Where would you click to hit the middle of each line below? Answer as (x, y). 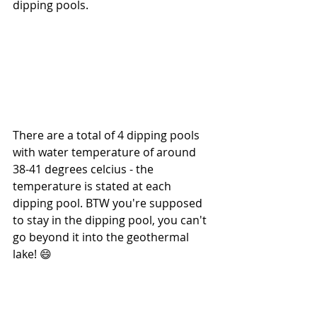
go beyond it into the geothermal (102, 237)
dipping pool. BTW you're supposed (109, 203)
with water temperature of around (106, 152)
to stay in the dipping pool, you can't (111, 220)
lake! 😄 (32, 254)
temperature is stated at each (93, 186)
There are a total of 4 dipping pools (108, 135)
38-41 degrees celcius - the (85, 169)
